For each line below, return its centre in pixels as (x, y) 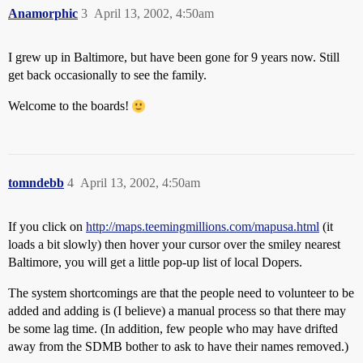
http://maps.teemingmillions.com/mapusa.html (203, 226)
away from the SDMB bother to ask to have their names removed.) (178, 346)
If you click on (47, 226)
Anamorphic (43, 13)
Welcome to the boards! (70, 106)
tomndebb (36, 183)
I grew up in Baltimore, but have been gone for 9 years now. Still (174, 57)
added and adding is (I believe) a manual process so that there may (177, 311)
